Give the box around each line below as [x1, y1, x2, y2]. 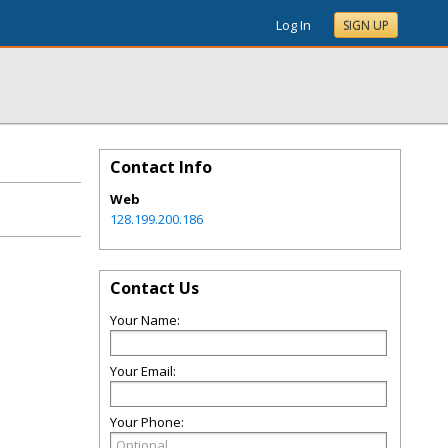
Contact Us [110, 277, 199, 299]
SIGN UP [343, 17, 389, 34]
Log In [276, 16, 311, 34]
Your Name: [110, 311, 180, 329]
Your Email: [110, 362, 176, 380]
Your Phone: [110, 413, 184, 431]
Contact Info [110, 156, 212, 178]
